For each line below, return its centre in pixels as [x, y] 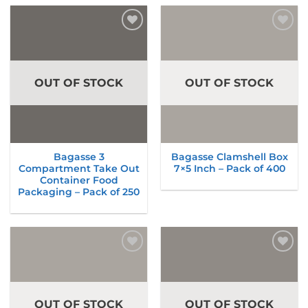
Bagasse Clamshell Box [229, 156]
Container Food [79, 180]
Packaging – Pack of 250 [79, 191]
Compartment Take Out [79, 168]
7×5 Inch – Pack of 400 [229, 168]
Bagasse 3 [79, 156]
